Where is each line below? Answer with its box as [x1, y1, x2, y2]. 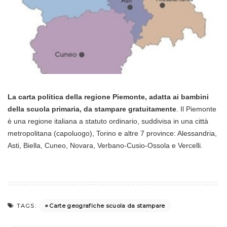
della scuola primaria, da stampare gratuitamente [8, 105, 176, 113]
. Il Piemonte [176, 105, 216, 113]
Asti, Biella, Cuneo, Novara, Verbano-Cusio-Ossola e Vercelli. [8, 141, 203, 150]
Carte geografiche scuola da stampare [49, 202, 165, 209]
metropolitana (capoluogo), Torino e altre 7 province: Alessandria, [8, 129, 217, 138]
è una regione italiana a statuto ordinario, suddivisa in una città [8, 117, 208, 126]
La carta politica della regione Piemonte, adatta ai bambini [8, 93, 209, 101]
